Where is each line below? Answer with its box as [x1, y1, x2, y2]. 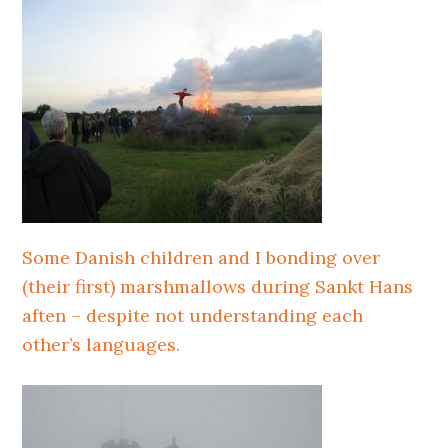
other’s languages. [22, 333, 181, 356]
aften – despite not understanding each [22, 304, 364, 327]
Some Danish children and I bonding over [22, 246, 381, 269]
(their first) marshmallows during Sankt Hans [22, 275, 414, 298]
